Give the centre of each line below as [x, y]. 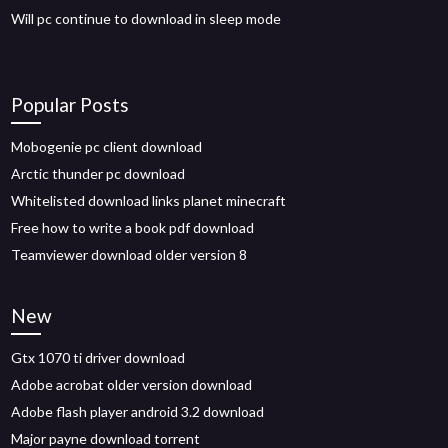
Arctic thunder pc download [98, 173]
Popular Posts [70, 104]
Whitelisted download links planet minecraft [149, 200]
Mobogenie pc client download [107, 146]
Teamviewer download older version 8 [129, 254]
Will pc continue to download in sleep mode [146, 18]
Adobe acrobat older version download [132, 384]
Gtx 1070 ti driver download [98, 357]
